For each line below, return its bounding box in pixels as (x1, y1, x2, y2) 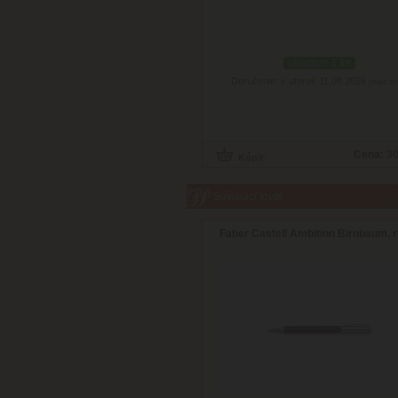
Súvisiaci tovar (213, 190, 283, 203)
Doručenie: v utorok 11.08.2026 (231, 76, 369, 86)
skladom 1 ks (288, 57, 351, 69)
